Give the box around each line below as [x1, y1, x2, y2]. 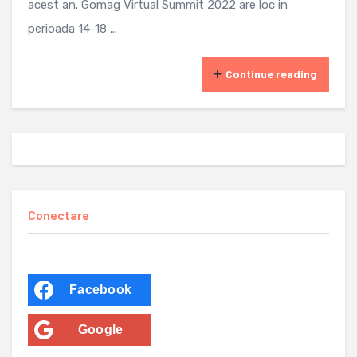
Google [77, 323, 124, 337]
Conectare [28, 207, 89, 223]
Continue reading [226, 67, 317, 81]
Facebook [69, 283, 131, 297]
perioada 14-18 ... [28, 22, 117, 37]
